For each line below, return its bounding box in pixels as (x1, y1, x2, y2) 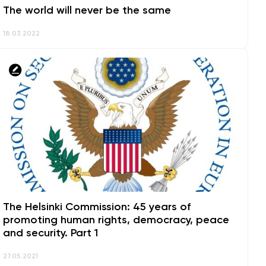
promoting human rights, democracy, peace (2, 215, 229, 226)
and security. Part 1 (2, 228, 98, 239)
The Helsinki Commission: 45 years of (2, 202, 191, 213)
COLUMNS (26, 66, 67, 74)
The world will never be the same (2, 5, 171, 16)
